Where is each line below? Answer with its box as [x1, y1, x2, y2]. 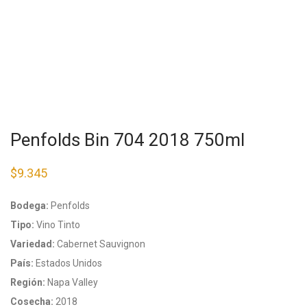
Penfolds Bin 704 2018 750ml [10, 130, 245, 150]
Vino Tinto [34, 219, 80, 230]
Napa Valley [45, 277, 98, 288]
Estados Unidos [34, 258, 102, 269]
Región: [10, 277, 45, 288]
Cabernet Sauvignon [55, 238, 145, 249]
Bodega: [10, 200, 49, 211]
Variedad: [10, 238, 55, 249]
